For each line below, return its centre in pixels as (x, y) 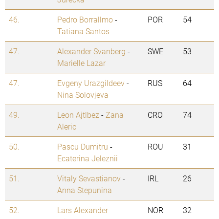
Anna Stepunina (85, 190)
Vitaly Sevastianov (89, 178)
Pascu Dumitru (83, 147)
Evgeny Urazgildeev (91, 83)
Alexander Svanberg (91, 51)
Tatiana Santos (83, 31)
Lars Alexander (83, 210)
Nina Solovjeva (83, 95)
